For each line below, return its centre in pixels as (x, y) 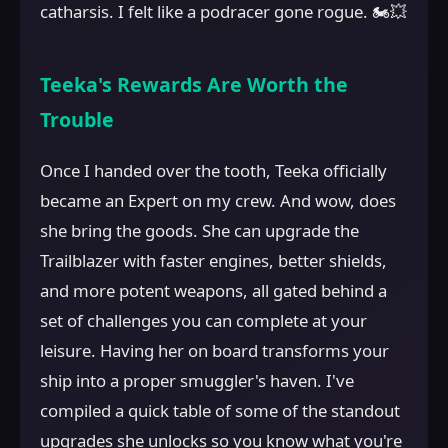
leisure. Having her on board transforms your (214, 351)
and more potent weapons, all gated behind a (213, 291)
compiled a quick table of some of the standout (220, 411)
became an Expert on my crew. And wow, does (218, 201)
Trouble (77, 119)
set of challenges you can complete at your (203, 321)
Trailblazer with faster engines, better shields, (213, 261)
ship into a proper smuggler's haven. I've (197, 381)
